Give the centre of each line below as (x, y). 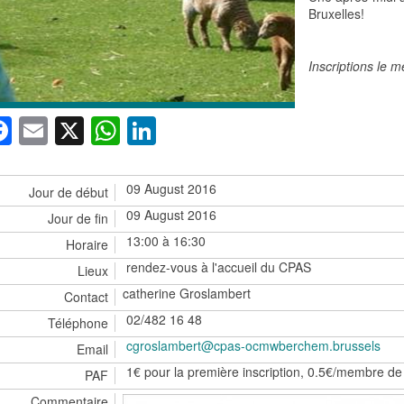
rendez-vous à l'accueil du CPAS (219, 267)
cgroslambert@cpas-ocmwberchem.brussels (254, 346)
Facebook (75, 131)
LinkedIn (210, 131)
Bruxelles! (336, 14)
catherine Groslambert (187, 294)
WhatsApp (186, 131)
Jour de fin (78, 219)
